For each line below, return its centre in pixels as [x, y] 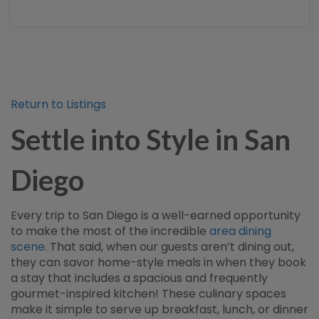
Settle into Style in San [151, 140]
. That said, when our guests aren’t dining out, [169, 247]
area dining [240, 231]
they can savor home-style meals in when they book [158, 262]
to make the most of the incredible [110, 231]
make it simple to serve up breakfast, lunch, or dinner [159, 309]
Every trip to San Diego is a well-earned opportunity [156, 215]
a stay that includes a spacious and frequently [139, 278]
